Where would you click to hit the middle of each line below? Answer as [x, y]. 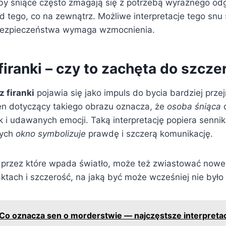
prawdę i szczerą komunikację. [149, 133]
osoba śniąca [194, 106]
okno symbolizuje [51, 133]
